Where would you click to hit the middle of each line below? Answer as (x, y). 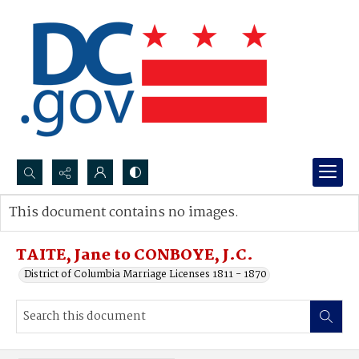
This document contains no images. (124, 213)
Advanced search (66, 229)
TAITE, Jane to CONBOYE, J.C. (135, 256)
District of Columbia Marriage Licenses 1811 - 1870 (145, 274)
